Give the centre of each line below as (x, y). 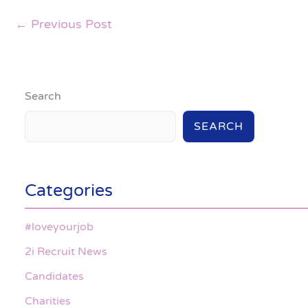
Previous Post (70, 24)
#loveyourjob (59, 227)
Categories (69, 190)
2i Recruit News (66, 251)
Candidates (54, 276)
